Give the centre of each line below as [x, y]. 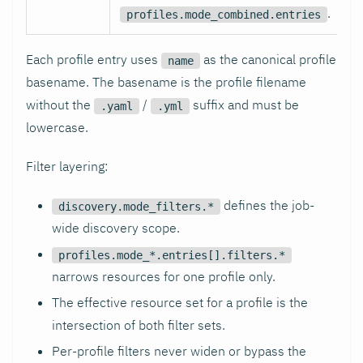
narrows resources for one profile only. [164, 277]
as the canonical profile [268, 60]
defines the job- [267, 205]
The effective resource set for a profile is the [180, 303]
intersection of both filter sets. [139, 325]
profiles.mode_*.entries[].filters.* [172, 255]
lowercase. [57, 128]
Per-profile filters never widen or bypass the [179, 351]
